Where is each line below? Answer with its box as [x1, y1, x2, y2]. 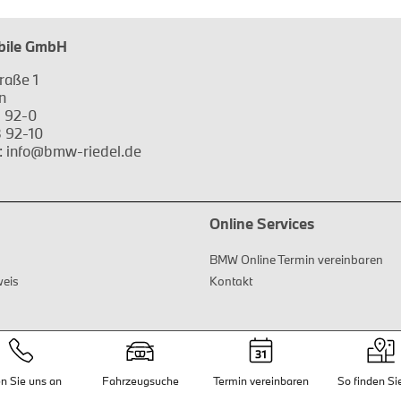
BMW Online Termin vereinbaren [209, 251, 383, 268]
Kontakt [209, 272, 252, 289]
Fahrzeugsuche [101, 372, 179, 388]
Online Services [209, 214, 314, 234]
